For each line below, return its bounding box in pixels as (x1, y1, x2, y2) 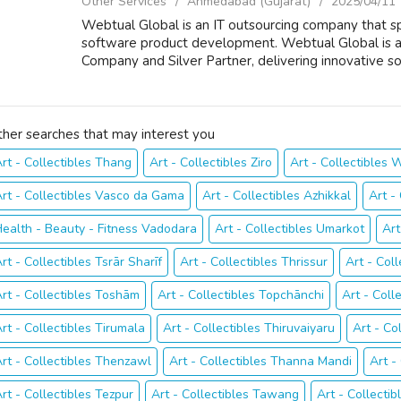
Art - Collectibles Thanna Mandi (169, 353, 352, 370)
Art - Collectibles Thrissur (180, 253, 328, 270)
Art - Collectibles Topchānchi (158, 286, 324, 303)
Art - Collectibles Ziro (149, 154, 272, 171)
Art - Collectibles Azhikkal (202, 187, 351, 204)
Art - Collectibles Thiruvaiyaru (163, 320, 335, 337)
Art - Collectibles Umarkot (215, 220, 364, 237)
